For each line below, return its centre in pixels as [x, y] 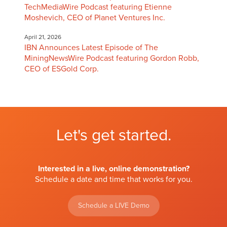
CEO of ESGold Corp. [61, 69]
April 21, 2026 [43, 37]
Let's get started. [113, 136]
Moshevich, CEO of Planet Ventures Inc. [94, 17]
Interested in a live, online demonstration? [113, 169]
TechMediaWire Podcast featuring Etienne [98, 7]
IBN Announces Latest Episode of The [91, 47]
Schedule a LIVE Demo [113, 206]
